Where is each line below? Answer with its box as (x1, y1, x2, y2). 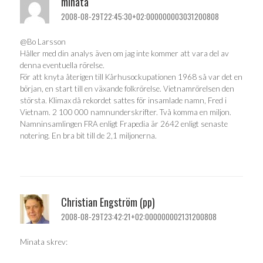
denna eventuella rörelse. (20, 60, 104, 70)
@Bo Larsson (20, 37, 66, 46)
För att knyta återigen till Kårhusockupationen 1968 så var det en (20, 72, 242, 82)
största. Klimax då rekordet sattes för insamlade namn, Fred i (20, 96, 227, 105)
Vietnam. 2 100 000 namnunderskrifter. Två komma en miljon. (20, 107, 231, 117)
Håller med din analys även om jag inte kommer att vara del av (20, 49, 229, 58)
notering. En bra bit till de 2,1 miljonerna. (20, 131, 157, 140)
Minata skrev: (20, 237, 68, 247)
